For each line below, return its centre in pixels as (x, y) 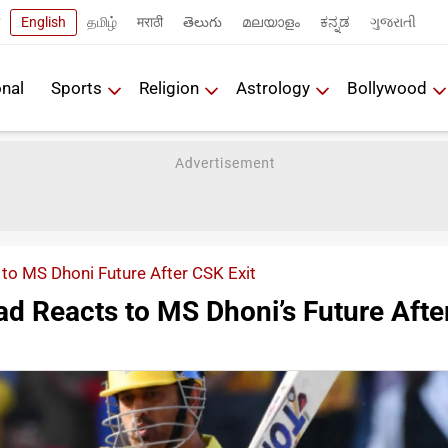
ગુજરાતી (393, 21)
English (43, 21)
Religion (169, 87)
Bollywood (387, 87)
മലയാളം (271, 21)
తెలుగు (202, 21)
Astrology (273, 87)
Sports (76, 87)
